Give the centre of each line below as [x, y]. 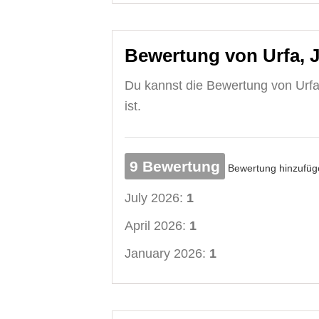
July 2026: [156, 198]
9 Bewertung [175, 166]
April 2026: [157, 225]
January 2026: [167, 253]
